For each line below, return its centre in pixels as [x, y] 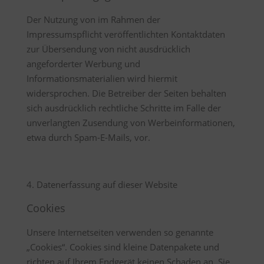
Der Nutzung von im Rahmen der [93, 19]
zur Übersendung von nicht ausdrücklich [108, 49]
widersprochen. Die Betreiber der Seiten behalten [126, 93]
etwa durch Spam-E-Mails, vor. [88, 137]
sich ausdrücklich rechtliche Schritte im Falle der [123, 108]
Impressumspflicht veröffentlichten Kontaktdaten [126, 34]
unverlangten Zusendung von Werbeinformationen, [131, 123]
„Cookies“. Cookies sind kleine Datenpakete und [123, 247]
